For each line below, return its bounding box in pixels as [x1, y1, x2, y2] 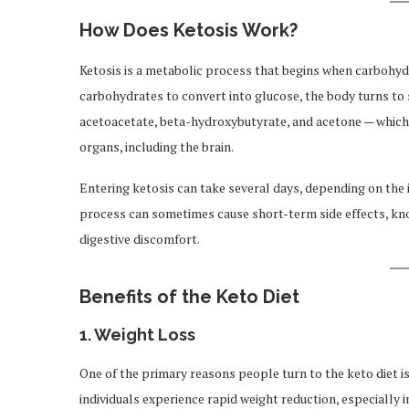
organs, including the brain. [79, 138, 234, 155]
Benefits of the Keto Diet [79, 286, 299, 308]
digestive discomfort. [79, 230, 200, 247]
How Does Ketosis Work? [79, 19, 298, 41]
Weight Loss [94, 325, 195, 344]
